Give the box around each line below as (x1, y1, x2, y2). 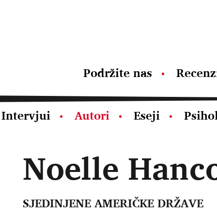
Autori (75, 106, 109, 125)
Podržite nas (83, 63, 152, 82)
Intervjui (1, 106, 50, 125)
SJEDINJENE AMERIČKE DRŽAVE (22, 193, 203, 213)
